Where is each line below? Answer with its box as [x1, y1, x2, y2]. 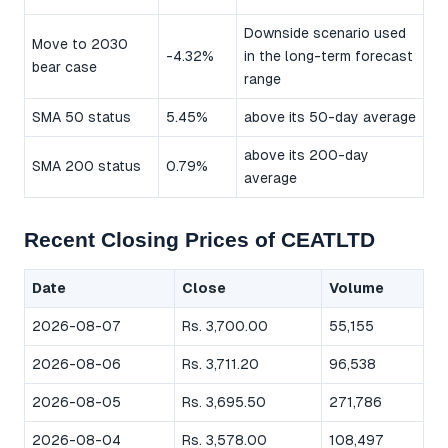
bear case [32, 59, 97, 76]
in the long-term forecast [244, 48, 413, 65]
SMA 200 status [32, 158, 141, 175]
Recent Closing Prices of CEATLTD [24, 228, 375, 252]
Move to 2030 [32, 36, 128, 53]
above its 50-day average [244, 109, 416, 126]
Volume [329, 280, 384, 297]
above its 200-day [244, 147, 369, 164]
